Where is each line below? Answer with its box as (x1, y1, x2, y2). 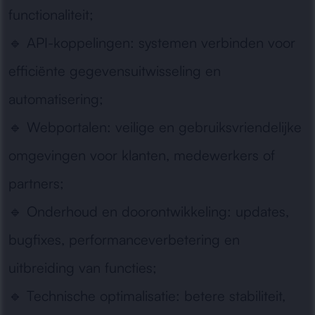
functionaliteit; (8, 6, 94, 23)
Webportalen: (27, 118, 111, 136)
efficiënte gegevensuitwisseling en (8, 62, 221, 79)
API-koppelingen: (27, 34, 134, 51)
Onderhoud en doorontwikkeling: (27, 202, 231, 220)
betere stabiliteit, (180, 287, 285, 304)
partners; (8, 174, 64, 192)
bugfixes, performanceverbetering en (8, 231, 240, 248)
